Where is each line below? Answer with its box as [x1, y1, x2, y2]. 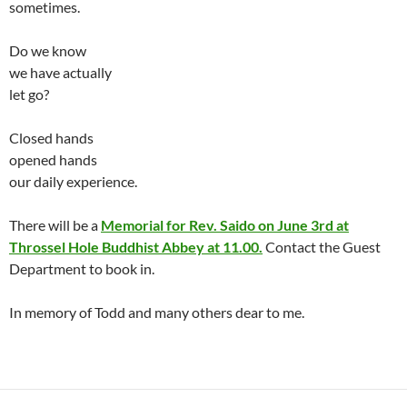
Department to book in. [9, 259, 154, 277]
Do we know [9, 41, 86, 59]
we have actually [9, 63, 112, 81]
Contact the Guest [263, 237, 381, 255]
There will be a [9, 215, 101, 233]
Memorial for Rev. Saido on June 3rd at [101, 215, 349, 233]
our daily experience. [9, 172, 137, 190]
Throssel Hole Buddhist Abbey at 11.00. [9, 237, 263, 255]
